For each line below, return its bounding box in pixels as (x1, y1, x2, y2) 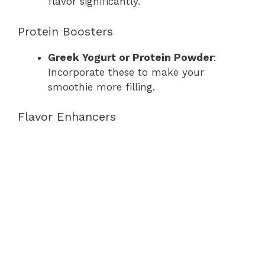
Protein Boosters (18, 24, 113, 38)
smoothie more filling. (48, 80, 155, 93)
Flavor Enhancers (18, 109, 116, 124)
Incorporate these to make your (48, 66, 204, 78)
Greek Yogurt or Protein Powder (48, 51, 214, 63)
